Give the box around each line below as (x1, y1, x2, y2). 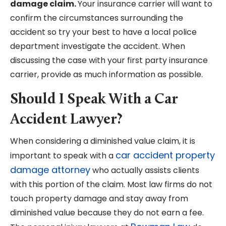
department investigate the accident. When (10, 40, 185, 52)
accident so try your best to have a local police (10, 26, 197, 38)
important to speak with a (10, 150, 116, 162)
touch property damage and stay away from (10, 193, 188, 205)
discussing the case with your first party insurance (10, 54, 208, 67)
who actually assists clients (90, 164, 199, 177)
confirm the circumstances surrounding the (10, 12, 183, 24)
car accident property (116, 149, 215, 162)
